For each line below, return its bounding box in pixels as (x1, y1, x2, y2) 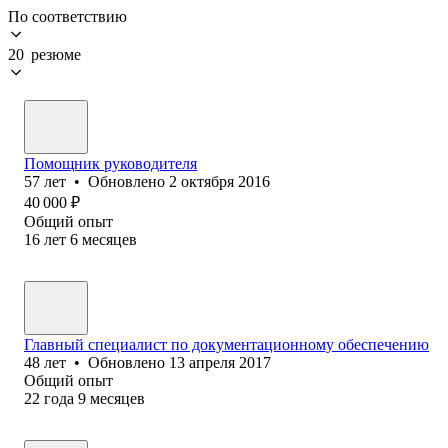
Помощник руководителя (24, 154, 197, 172)
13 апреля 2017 (169, 353, 271, 371)
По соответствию (8, 7, 127, 25)
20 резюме (8, 45, 81, 63)
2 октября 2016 (169, 172, 270, 190)
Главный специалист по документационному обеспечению (24, 335, 429, 353)
